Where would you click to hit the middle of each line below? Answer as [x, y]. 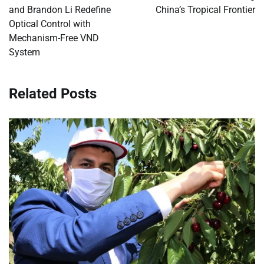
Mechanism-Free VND [54, 38]
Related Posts [53, 93]
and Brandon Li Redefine [60, 9]
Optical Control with [50, 24]
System [24, 52]
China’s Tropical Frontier [205, 9]
